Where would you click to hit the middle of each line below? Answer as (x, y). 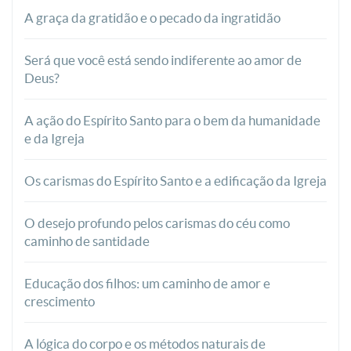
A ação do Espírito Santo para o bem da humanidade (172, 121)
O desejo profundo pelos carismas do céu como (157, 223)
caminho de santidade (87, 241)
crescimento (60, 302)
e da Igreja (54, 139)
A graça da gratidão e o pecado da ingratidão (152, 18)
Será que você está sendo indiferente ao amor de (163, 60)
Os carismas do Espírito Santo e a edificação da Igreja (175, 181)
